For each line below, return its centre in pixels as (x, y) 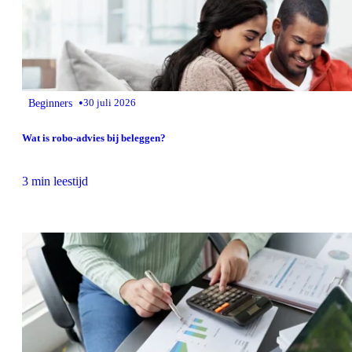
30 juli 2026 (110, 103)
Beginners (50, 103)
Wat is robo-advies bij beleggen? (94, 138)
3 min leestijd (55, 181)
